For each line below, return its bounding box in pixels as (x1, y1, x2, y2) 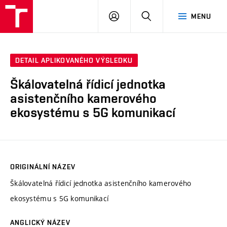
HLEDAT (151, 12, 178, 20)
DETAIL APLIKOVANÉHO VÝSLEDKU (15, 56, 133, 65)
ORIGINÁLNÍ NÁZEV (10, 162, 75, 171)
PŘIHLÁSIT (119, 12, 155, 20)
